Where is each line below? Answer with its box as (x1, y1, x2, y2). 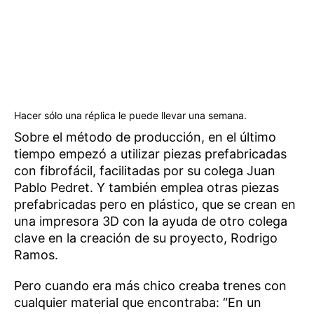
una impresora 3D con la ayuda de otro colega (14, 214, 287, 229)
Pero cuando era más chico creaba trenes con (14, 278, 287, 294)
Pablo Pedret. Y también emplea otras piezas (14, 180, 279, 196)
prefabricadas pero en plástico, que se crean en (14, 197, 296, 212)
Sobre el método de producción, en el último (14, 130, 276, 145)
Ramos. (14, 247, 62, 263)
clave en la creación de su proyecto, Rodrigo (14, 231, 278, 246)
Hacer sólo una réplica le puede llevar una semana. (14, 109, 247, 122)
